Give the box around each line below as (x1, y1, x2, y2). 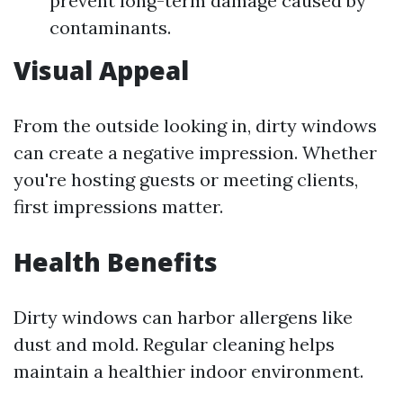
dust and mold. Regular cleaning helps (13, 333, 335, 355)
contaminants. (49, 16, 171, 39)
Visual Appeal (13, 53, 189, 87)
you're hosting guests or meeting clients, (13, 168, 358, 191)
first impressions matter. (13, 195, 223, 218)
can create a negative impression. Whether (13, 141, 377, 164)
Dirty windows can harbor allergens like (13, 306, 353, 328)
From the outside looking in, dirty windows (13, 114, 377, 137)
